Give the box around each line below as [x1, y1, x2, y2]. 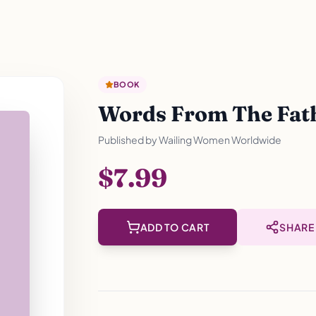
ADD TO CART [140, 221, 209, 233]
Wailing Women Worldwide [158, 133, 281, 146]
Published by [97, 133, 159, 146]
